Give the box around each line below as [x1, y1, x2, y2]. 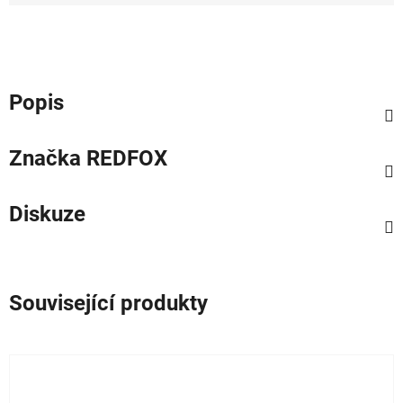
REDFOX [81, 145, 167, 171]
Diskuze [9, 201, 85, 227]
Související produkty [9, 290, 208, 316]
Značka [9, 145, 81, 171]
